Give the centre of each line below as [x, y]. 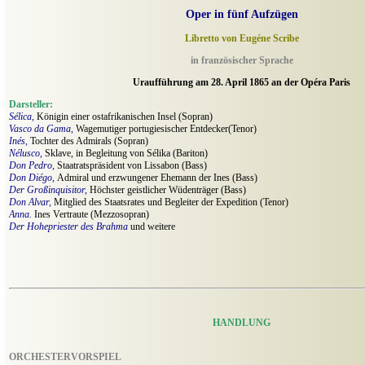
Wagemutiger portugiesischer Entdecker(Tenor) [166, 129]
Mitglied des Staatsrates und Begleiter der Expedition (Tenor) [171, 202]
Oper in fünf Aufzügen [242, 14]
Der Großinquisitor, [49, 190]
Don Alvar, [31, 202]
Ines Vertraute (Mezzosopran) [92, 215]
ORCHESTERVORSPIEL [65, 357]
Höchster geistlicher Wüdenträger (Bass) [168, 190]
